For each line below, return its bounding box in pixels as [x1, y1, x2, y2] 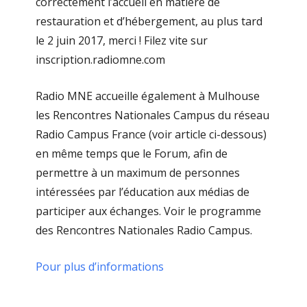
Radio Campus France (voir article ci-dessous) [35, 126, 267, 142]
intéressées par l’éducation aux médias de [35, 184, 249, 199]
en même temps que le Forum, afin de [35, 145, 228, 161]
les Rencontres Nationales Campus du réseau [35, 107, 269, 123]
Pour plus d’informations [35, 258, 164, 274]
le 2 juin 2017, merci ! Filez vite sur [35, 32, 208, 48]
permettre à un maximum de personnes [35, 164, 240, 180]
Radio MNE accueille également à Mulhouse [35, 88, 260, 103]
